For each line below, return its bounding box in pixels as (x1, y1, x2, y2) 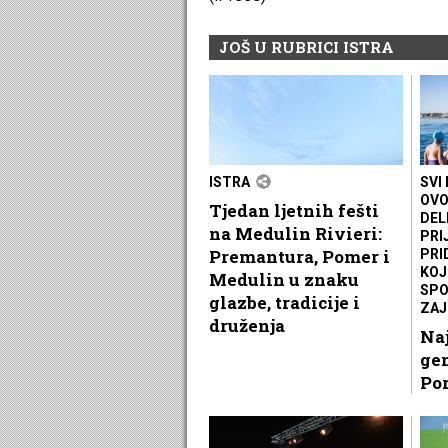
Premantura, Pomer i (209, 244, 390, 268)
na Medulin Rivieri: (209, 221, 382, 245)
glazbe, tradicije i (209, 290, 360, 314)
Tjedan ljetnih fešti (209, 198, 379, 222)
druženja (209, 313, 285, 337)
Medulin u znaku (209, 267, 359, 291)
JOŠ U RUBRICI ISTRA (219, 36, 394, 57)
